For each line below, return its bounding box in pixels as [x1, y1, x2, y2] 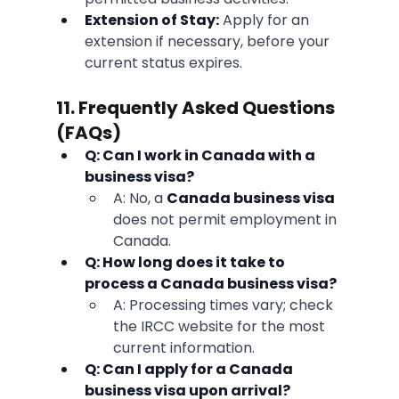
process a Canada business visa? [84, 273, 337, 295]
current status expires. [84, 53, 242, 74]
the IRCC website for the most [112, 316, 329, 338]
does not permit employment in [112, 209, 340, 231]
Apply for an [218, 10, 313, 31]
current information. [112, 338, 255, 359]
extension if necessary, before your [84, 31, 333, 53]
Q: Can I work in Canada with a [84, 145, 318, 167]
